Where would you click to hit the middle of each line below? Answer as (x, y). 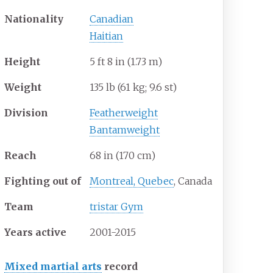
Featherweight (124, 113)
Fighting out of (43, 181)
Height (23, 62)
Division (27, 113)
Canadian (112, 19)
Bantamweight (125, 130)
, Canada (193, 181)
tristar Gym (117, 207)
